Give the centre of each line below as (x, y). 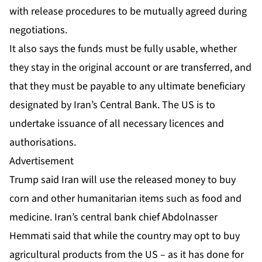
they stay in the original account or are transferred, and (130, 68)
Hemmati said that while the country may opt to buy (125, 236)
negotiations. (38, 30)
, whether (216, 49)
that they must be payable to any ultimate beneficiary (127, 87)
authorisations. (43, 143)
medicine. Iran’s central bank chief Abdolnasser (113, 218)
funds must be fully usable (137, 49)
